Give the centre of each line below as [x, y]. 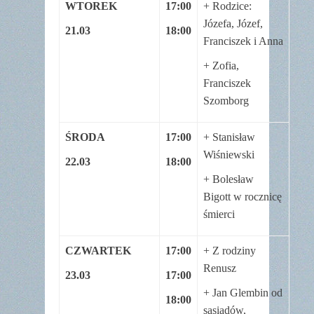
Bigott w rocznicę [243, 196]
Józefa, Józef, [233, 23]
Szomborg [226, 100]
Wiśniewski [229, 154]
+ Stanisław [229, 137]
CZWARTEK [98, 250]
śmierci [219, 214]
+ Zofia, [221, 65]
